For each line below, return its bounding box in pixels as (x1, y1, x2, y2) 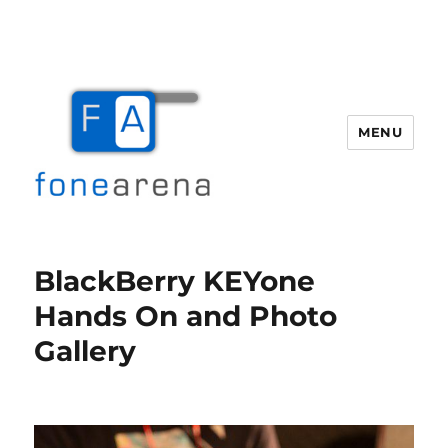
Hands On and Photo (34, 299, 338, 333)
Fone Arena (34, 236, 176, 264)
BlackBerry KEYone (34, 264, 316, 298)
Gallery (34, 334, 137, 368)
